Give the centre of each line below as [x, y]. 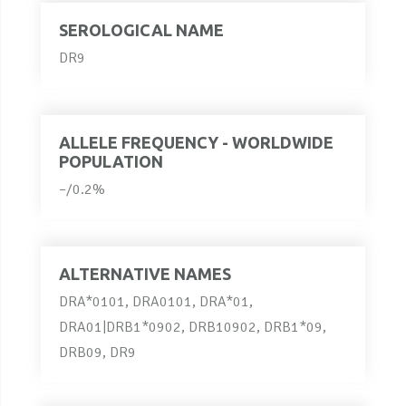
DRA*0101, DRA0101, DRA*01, [156, 301]
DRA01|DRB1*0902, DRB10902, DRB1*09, [193, 327]
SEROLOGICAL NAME [141, 29]
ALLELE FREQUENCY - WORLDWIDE [196, 142]
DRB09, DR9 [97, 352]
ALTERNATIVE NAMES [145, 273]
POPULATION [111, 161]
